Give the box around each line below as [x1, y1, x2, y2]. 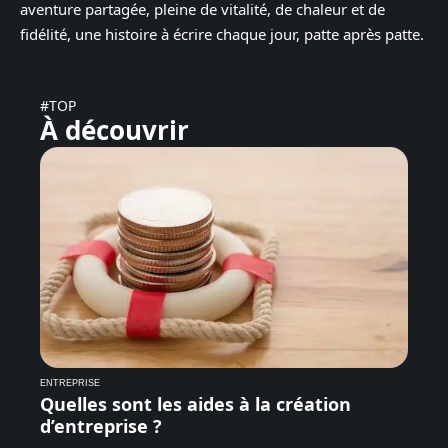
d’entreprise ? [40, 414, 162, 439]
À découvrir [40, 112, 189, 149]
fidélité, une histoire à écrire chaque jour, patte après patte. [20, 24, 424, 45]
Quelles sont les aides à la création [40, 392, 351, 417]
